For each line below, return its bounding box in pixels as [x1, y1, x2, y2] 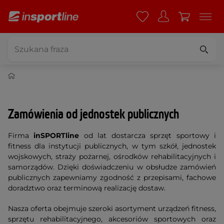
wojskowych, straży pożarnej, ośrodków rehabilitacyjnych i [8, 152, 216, 161]
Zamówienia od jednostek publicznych [8, 106, 179, 123]
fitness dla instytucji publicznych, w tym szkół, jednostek [8, 141, 216, 150]
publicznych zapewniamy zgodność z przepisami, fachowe [8, 173, 216, 182]
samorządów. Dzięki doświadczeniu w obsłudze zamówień [8, 162, 216, 171]
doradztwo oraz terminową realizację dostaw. [8, 183, 165, 192]
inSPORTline [33, 131, 79, 140]
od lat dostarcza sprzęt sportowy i [79, 131, 216, 140]
